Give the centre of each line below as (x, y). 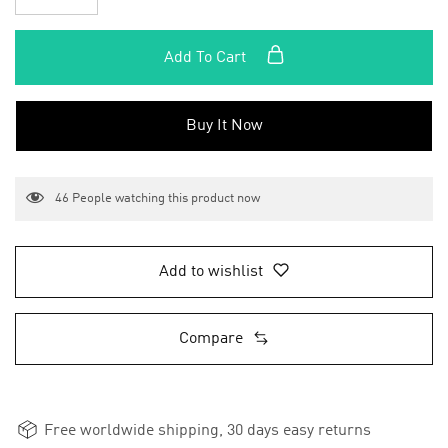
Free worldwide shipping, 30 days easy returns (205, 431)
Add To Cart (206, 58)
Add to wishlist (211, 272)
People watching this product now (164, 199)
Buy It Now (224, 126)
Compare (211, 339)
